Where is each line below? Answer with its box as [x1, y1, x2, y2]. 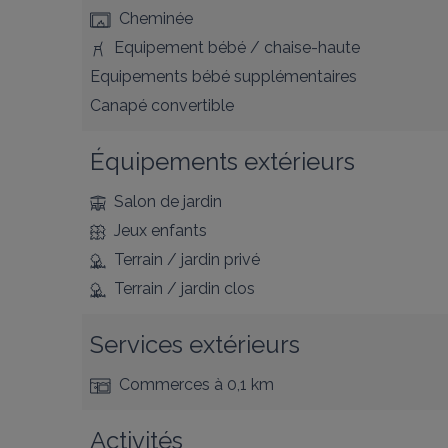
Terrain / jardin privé [114, 250, 260, 269]
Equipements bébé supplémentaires [90, 67, 357, 86]
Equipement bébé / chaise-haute [114, 38, 360, 57]
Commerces [119, 375, 210, 394]
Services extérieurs [90, 330, 300, 359]
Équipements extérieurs [90, 147, 355, 176]
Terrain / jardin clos [114, 279, 255, 298]
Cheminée [119, 9, 193, 28]
